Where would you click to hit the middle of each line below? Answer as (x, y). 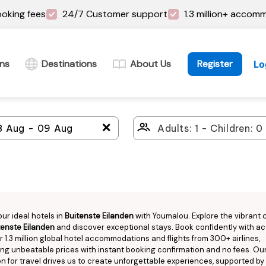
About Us (151, 64)
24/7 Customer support (115, 14)
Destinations (69, 64)
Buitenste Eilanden (99, 216)
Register (215, 64)
